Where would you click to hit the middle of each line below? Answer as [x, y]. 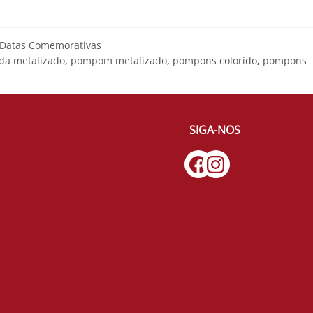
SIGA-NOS [215, 130]
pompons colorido [215, 60]
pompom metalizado [119, 60]
